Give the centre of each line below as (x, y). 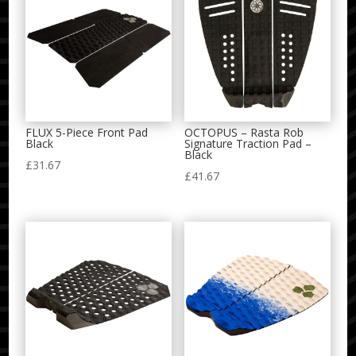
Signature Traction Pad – (248, 144)
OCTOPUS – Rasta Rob (244, 133)
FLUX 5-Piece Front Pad (87, 133)
